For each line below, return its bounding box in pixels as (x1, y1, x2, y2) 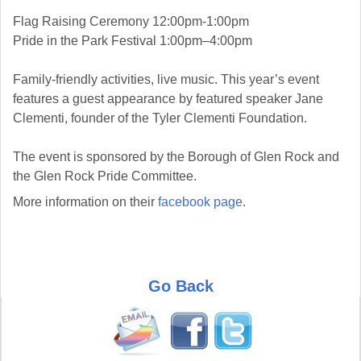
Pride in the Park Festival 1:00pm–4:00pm (13, 34, 252, 48)
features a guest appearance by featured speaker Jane (13, 92, 323, 106)
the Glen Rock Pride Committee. (13, 169, 197, 184)
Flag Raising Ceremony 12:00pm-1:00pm (13, 15, 249, 29)
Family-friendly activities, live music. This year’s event (13, 73, 319, 87)
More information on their (13, 195, 158, 210)
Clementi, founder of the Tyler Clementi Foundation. (13, 111, 307, 126)
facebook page (158, 195, 243, 210)
